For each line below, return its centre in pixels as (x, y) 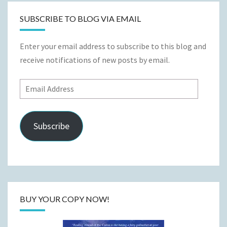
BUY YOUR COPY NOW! (65, 199)
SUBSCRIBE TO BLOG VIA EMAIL (80, 19)
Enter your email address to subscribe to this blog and (113, 46)
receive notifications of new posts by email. (95, 60)
